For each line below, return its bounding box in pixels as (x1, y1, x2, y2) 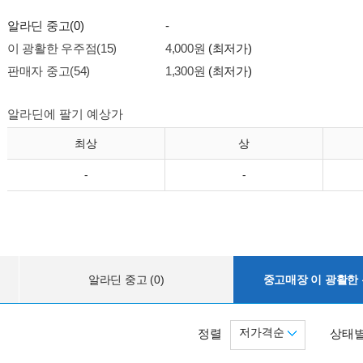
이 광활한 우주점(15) (7, 41, 117, 55)
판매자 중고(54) (7, 64, 90, 78)
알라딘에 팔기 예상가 (7, 107, 123, 121)
